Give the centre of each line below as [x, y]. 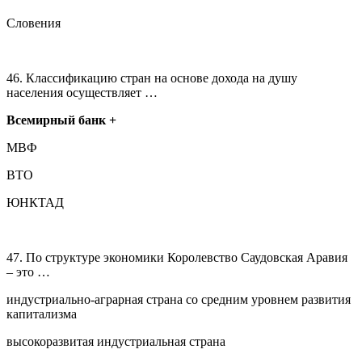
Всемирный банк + [61, 120]
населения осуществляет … [82, 92]
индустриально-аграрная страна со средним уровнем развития [179, 299]
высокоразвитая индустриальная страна [116, 341]
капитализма [42, 314]
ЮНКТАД [35, 202]
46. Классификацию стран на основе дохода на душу [152, 78]
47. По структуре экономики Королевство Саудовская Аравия [177, 257]
